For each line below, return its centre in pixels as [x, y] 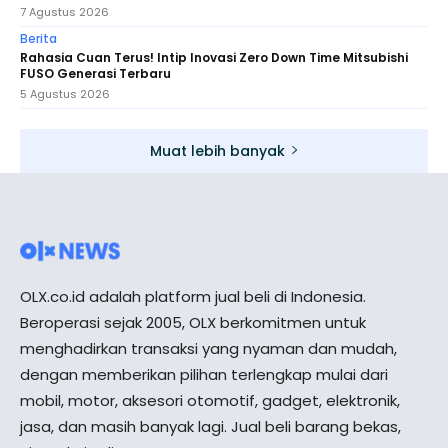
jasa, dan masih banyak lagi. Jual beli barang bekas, [210, 426]
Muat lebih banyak [217, 150]
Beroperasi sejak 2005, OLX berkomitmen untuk [193, 322]
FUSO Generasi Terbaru [95, 73]
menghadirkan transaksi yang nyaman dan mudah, [208, 348]
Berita [38, 38]
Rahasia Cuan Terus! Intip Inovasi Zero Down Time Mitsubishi [214, 57]
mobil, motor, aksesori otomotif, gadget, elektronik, [210, 400]
